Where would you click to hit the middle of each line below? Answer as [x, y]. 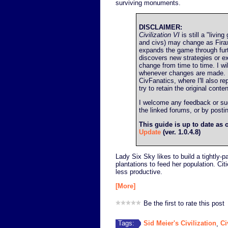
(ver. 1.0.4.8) [181, 132]
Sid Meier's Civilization [180, 223]
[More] [125, 186]
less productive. [139, 172]
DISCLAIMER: [161, 27]
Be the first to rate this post [184, 204]
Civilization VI [159, 35]
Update [150, 132]
